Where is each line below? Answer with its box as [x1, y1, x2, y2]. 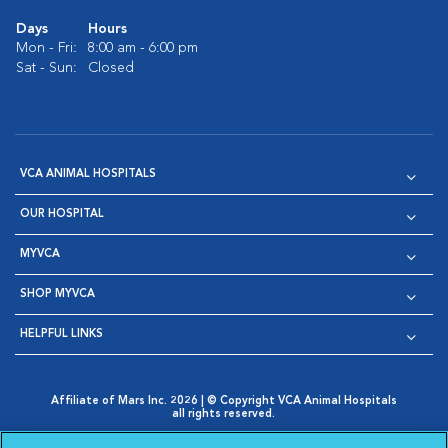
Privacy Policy [59, 431, 137, 443]
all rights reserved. [172, 408, 276, 420]
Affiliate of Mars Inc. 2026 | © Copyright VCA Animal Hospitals [50, 395, 397, 407]
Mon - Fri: [16, 40, 77, 55]
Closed [88, 60, 134, 75]
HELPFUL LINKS [20, 328, 103, 340]
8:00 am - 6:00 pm [88, 40, 198, 55]
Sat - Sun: [16, 60, 77, 75]
